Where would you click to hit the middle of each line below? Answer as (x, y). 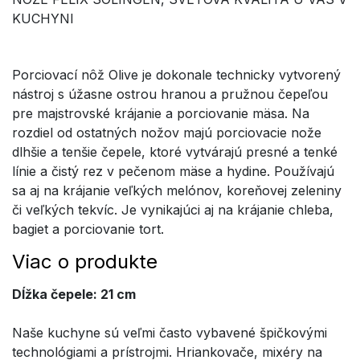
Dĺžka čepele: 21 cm (74, 294)
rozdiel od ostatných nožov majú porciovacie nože (167, 133)
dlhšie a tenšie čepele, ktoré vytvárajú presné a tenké (175, 152)
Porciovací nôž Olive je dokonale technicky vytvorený (176, 75)
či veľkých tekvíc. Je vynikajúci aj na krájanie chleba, (173, 210)
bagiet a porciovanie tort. (88, 229)
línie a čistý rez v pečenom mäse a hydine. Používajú (173, 172)
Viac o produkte (85, 261)
